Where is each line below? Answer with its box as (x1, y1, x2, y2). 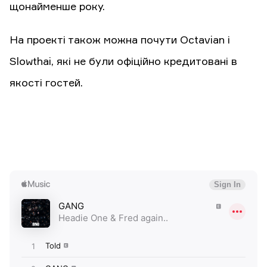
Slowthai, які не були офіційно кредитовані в (10, 57, 237, 68)
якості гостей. (10, 78, 83, 89)
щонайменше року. (10, 2, 105, 13)
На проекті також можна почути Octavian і (10, 35, 230, 46)
